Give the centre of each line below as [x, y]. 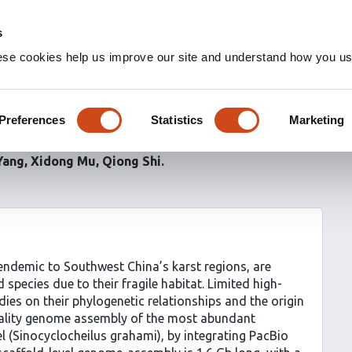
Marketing [317, 119]
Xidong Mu [63, 161]
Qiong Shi [132, 161]
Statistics [177, 119]
